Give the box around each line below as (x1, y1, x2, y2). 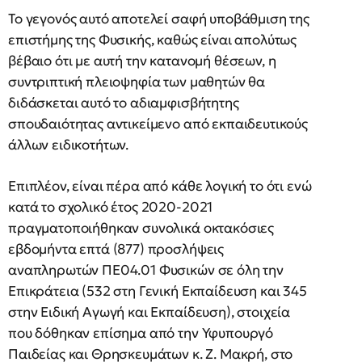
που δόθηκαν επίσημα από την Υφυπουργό (8, 324, 274, 342)
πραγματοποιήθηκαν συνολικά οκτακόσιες (8, 219, 275, 237)
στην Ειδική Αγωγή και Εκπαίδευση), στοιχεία (8, 303, 291, 321)
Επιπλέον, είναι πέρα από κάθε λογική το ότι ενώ (8, 177, 312, 195)
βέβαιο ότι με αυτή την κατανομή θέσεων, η (8, 52, 276, 69)
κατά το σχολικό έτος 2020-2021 (8, 198, 213, 216)
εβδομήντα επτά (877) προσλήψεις (8, 240, 225, 258)
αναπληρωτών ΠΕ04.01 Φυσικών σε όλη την (8, 261, 284, 279)
